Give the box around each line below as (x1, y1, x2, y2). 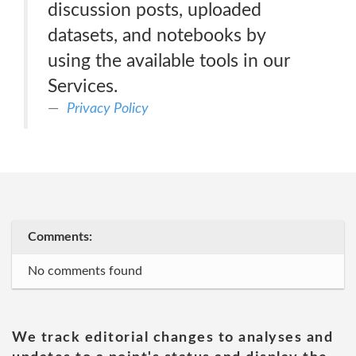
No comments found (28, 265, 142, 277)
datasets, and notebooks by (48, 26, 266, 44)
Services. (48, 77, 118, 95)
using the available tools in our (48, 52, 290, 70)
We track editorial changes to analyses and (12, 331, 333, 345)
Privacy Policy (67, 101, 149, 116)
